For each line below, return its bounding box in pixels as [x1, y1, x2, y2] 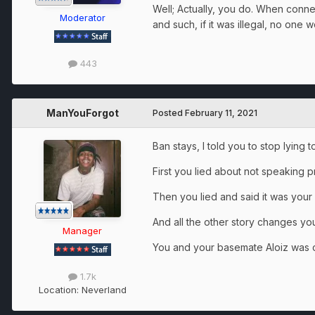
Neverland [81, 284, 127, 296]
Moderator [59, 11, 105, 23]
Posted [153, 107, 185, 118]
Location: [38, 284, 82, 296]
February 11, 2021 [185, 107, 257, 118]
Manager [63, 224, 102, 236]
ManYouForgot [46, 106, 119, 119]
